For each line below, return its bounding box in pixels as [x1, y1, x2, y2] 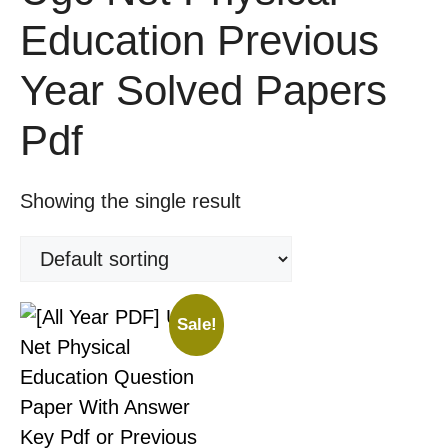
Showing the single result [20, 190, 241, 213]
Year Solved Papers [20, 67, 387, 115]
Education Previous [20, 17, 379, 65]
